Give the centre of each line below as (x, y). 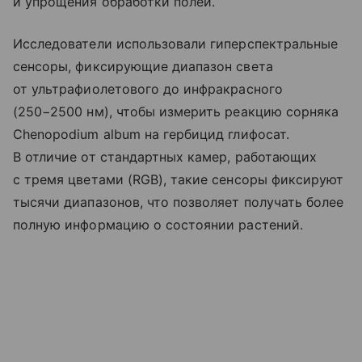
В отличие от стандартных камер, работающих (165, 157)
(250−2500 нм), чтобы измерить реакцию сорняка (176, 112)
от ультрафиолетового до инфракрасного (148, 89)
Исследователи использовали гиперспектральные (176, 44)
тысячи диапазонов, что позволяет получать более (179, 202)
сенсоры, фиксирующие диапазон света (143, 67)
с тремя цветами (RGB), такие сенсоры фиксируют (179, 180)
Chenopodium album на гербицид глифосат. (151, 135)
